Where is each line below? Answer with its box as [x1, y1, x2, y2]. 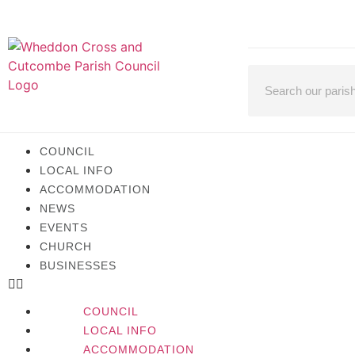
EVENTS [40, 220, 88, 234]
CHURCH [40, 239, 92, 253]
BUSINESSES [40, 258, 116, 272]
